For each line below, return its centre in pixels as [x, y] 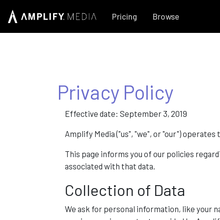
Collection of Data [125, 190]
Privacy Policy [115, 92]
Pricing [124, 16]
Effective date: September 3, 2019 [126, 113]
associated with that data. [110, 166]
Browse [166, 16]
